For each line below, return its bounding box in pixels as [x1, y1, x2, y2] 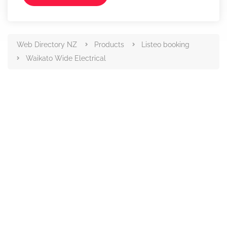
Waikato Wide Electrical [26, 54, 106, 62]
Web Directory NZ [17, 41, 77, 49]
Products [94, 41, 124, 49]
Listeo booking [141, 41, 190, 49]
